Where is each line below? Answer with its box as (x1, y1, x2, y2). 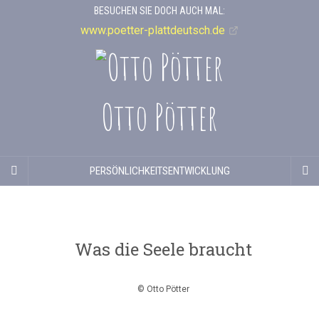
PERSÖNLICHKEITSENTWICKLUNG (89, 164, 230, 177)
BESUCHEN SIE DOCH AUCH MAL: (94, 5, 225, 16)
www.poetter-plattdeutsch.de (80, 23, 225, 37)
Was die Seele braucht (74, 237, 252, 261)
